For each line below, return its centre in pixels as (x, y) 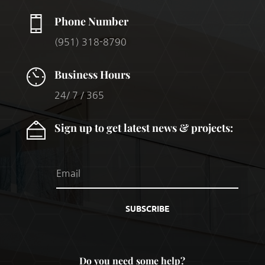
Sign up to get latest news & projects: (143, 128)
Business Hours (92, 75)
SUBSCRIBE (147, 209)
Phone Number (91, 22)
